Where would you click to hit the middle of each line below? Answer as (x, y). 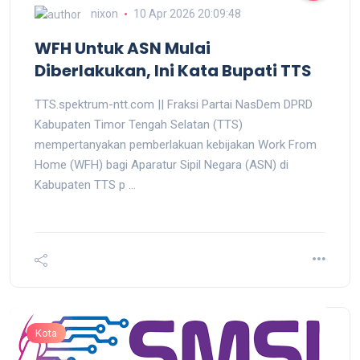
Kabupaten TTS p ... (85, 185)
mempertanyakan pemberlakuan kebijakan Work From (176, 145)
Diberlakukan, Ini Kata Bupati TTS (173, 71)
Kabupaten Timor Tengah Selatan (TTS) (139, 125)
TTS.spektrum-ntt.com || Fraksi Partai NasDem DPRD (174, 105)
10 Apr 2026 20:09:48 (187, 14)
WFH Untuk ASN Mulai (123, 49)
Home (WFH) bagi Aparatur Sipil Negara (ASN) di (162, 165)
